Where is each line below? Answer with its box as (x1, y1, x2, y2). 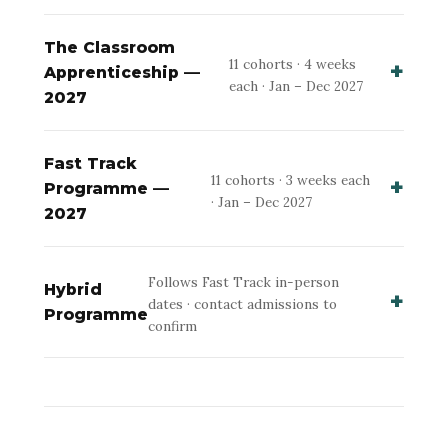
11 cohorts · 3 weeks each (211, 170, 371, 189)
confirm (148, 317, 197, 336)
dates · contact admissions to (148, 295, 337, 314)
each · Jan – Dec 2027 (229, 76, 364, 95)
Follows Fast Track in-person (148, 273, 339, 292)
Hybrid (44, 280, 102, 300)
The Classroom (44, 38, 175, 58)
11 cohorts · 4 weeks (229, 54, 357, 73)
